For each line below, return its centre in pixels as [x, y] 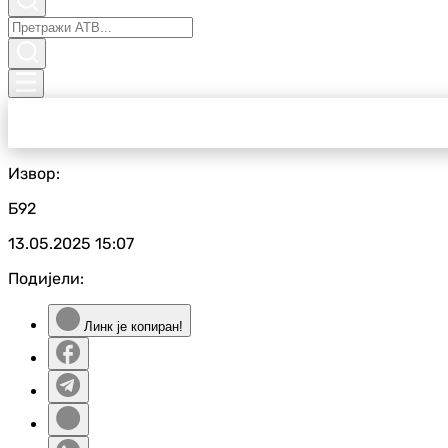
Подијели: [46, 278]
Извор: [34, 173]
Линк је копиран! [131, 326]
